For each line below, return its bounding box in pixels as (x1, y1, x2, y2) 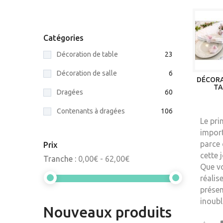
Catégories (43, 33, 84, 42)
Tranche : (43, 154, 76, 163)
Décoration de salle (57, 69, 117, 77)
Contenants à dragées (57, 107, 125, 115)
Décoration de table (57, 50, 118, 58)
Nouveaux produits (43, 204, 172, 221)
